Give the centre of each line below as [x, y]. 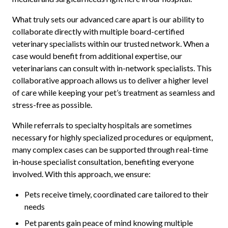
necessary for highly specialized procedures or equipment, [112, 137]
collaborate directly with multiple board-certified [98, 32]
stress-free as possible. [52, 105]
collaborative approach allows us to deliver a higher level [110, 80]
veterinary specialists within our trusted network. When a [111, 44]
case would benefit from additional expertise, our [97, 56]
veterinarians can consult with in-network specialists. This [112, 68]
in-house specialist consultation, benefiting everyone [103, 162]
